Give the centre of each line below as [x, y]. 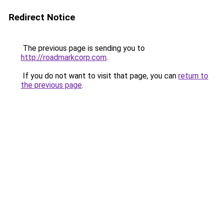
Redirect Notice [42, 17]
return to [193, 76]
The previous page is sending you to [83, 48]
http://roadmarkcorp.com [64, 57]
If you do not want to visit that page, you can [100, 76]
